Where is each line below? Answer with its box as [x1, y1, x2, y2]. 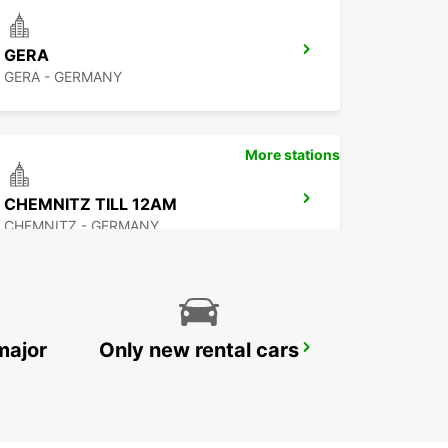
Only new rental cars [99, 338, 299, 363]
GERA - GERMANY [4, 68, 122, 86]
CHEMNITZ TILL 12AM [4, 194, 177, 215]
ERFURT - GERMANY [4, 366, 139, 384]
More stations [245, 146, 340, 164]
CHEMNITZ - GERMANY [4, 217, 159, 235]
